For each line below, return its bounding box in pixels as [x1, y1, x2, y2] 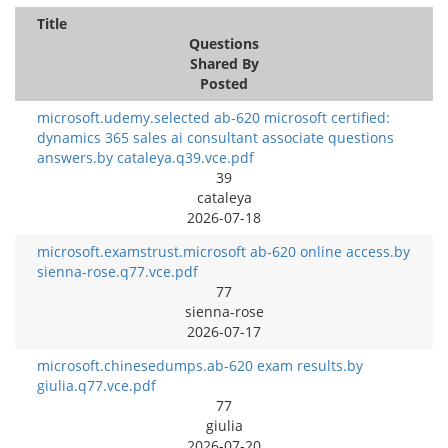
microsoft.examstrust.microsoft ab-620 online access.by [37, 242, 410, 261]
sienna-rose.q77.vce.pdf [37, 262, 198, 281]
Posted [200, 74, 248, 93]
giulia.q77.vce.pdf [37, 376, 156, 395]
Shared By [189, 54, 259, 73]
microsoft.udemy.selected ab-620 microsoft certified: [37, 108, 390, 127]
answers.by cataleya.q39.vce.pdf [37, 148, 254, 167]
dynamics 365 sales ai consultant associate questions [37, 128, 394, 147]
